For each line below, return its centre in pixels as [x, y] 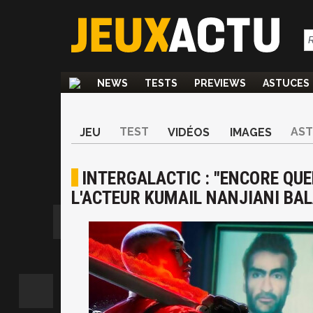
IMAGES [251, 132]
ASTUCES [286, 83]
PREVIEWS [220, 83]
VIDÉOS [189, 132]
